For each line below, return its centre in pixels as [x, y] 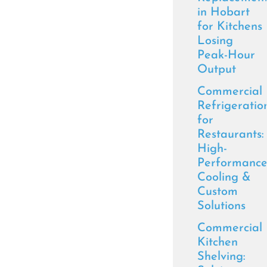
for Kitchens [230, 27]
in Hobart [223, 13]
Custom [218, 192]
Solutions [221, 206]
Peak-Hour [226, 55]
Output [217, 70]
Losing [215, 41]
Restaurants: [231, 135]
